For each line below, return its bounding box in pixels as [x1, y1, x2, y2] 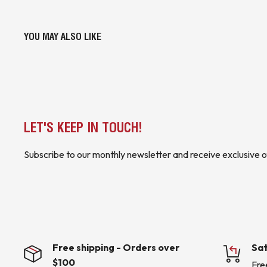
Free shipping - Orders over [52, 241, 179, 254]
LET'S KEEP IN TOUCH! [24, 119, 142, 136]
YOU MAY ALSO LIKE [24, 30, 101, 43]
